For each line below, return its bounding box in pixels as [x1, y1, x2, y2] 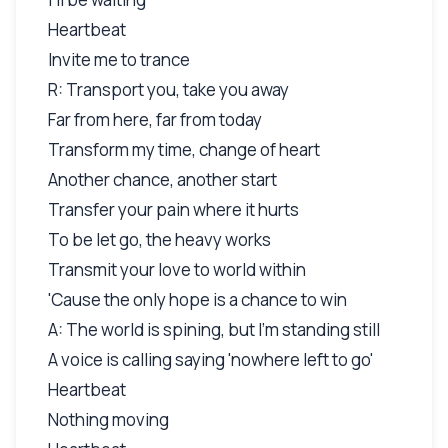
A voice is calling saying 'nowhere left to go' [48, 347, 373, 371]
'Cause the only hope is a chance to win [48, 287, 347, 311]
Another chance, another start [48, 167, 277, 191]
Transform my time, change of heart [48, 137, 320, 161]
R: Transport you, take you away [48, 77, 289, 101]
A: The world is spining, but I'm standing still [48, 317, 380, 341]
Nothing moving [48, 407, 169, 431]
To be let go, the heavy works [48, 227, 271, 251]
